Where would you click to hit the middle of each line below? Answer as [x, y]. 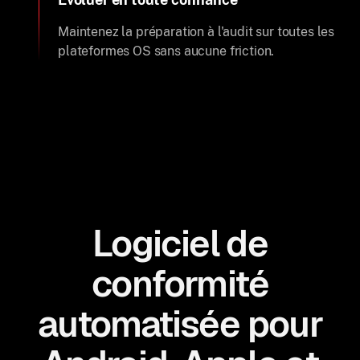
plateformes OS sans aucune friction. [166, 51]
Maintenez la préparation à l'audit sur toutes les [196, 32]
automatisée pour [180, 324]
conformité [180, 284]
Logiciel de [180, 243]
